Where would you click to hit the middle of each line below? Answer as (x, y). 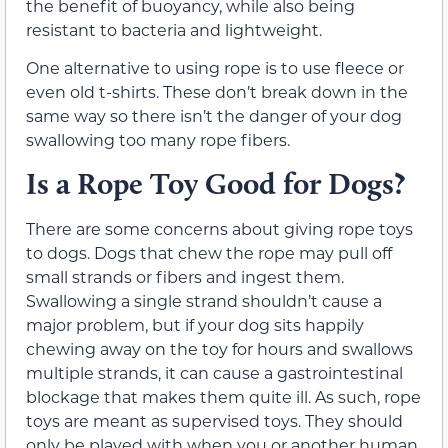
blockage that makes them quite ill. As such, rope (223, 396)
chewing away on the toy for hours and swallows (219, 348)
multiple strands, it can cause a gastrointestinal (214, 372)
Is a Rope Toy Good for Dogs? (215, 183)
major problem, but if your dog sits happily (195, 324)
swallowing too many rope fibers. (158, 140)
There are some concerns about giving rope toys (219, 228)
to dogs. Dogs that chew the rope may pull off (209, 252)
